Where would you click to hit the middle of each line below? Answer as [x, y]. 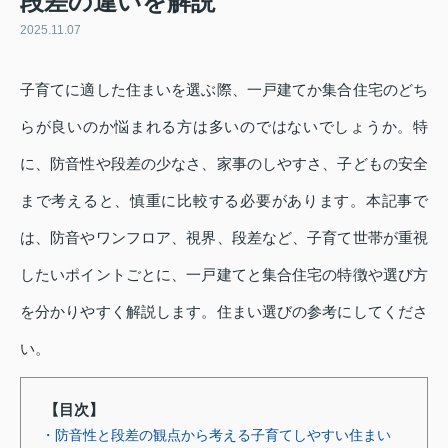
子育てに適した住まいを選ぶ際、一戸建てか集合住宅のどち [224, 90]
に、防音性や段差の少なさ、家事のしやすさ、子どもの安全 [224, 164]
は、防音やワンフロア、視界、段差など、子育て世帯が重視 [224, 238]
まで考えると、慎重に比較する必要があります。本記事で [224, 201]
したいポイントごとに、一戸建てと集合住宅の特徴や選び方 [224, 275]
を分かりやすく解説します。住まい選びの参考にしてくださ [224, 312]
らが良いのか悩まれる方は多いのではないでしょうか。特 [224, 127]
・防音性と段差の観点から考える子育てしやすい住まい [216, 435]
